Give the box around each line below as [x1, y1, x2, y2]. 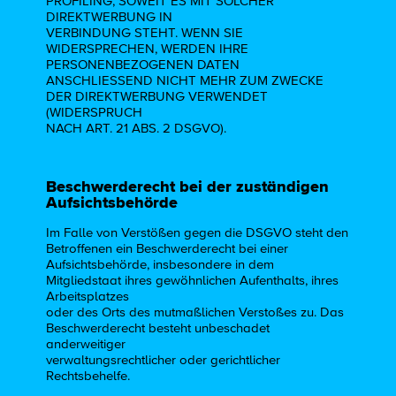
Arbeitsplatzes [46, 290, 130, 304]
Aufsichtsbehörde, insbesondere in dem [46, 258, 275, 272]
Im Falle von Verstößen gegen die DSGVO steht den [46, 226, 349, 240]
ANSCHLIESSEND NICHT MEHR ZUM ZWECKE [46, 74, 324, 88]
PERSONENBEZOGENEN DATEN [46, 58, 240, 72]
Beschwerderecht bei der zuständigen [46, 177, 330, 195]
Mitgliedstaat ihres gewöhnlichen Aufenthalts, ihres [46, 274, 339, 288]
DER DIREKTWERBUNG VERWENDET [46, 90, 269, 104]
